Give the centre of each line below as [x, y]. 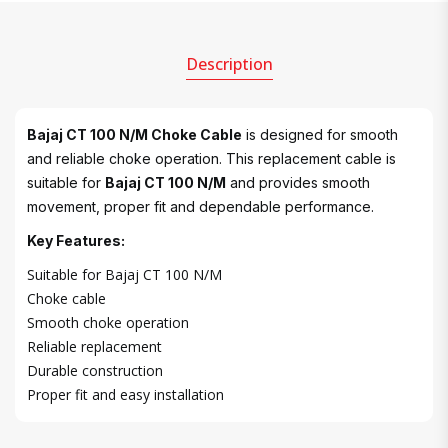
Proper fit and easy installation [125, 394]
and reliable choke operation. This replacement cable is [211, 158]
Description [229, 64]
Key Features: [76, 240]
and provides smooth [298, 182]
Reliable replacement [94, 346]
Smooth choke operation [108, 322]
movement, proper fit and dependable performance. [200, 206]
